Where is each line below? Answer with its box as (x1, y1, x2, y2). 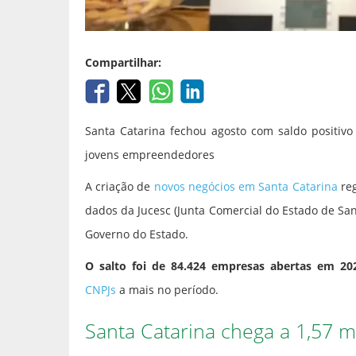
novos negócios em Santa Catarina (153, 179, 338, 195)
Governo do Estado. (85, 226, 188, 242)
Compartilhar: (85, 55, 161, 71)
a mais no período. (116, 282, 219, 298)
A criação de (85, 179, 154, 195)
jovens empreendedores (85, 147, 215, 163)
